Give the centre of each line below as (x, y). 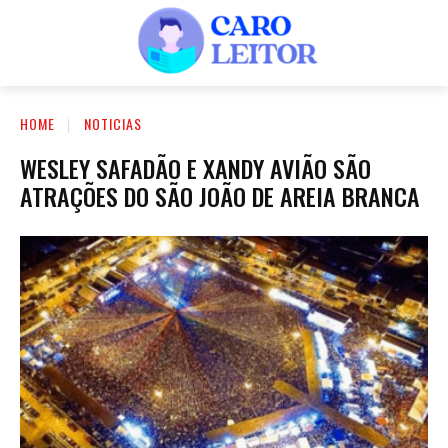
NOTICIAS (113, 123)
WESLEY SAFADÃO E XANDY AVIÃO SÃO (195, 167)
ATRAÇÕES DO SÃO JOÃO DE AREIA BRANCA (220, 195)
